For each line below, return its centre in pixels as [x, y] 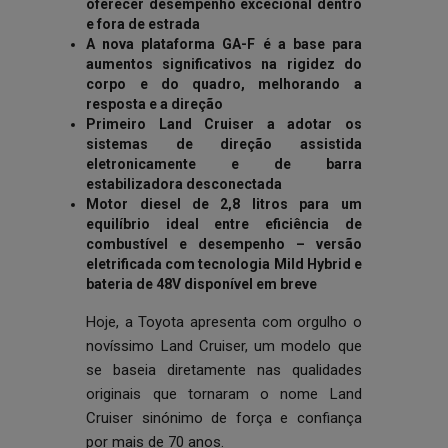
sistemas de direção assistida [224, 144]
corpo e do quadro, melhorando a [224, 84]
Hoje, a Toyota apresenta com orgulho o [224, 322]
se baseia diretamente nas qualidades [224, 370]
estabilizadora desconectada [184, 184]
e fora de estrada [143, 24]
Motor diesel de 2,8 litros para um [224, 204]
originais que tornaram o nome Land [224, 394]
